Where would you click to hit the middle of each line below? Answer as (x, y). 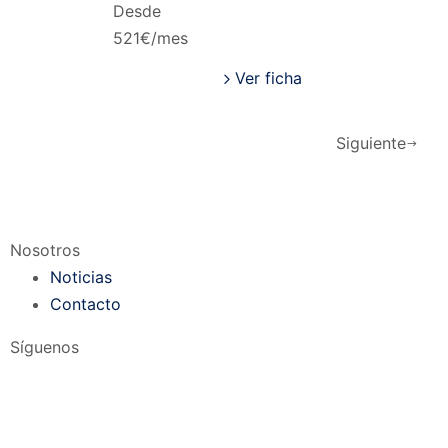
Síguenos (44, 347)
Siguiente (371, 143)
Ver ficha (268, 78)
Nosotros (45, 250)
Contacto (85, 304)
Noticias (81, 277)
